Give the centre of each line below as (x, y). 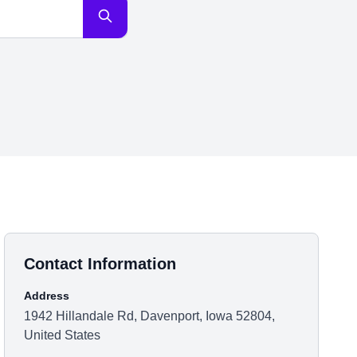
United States (63, 335)
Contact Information (100, 264)
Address (47, 296)
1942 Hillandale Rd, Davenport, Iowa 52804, (150, 316)
